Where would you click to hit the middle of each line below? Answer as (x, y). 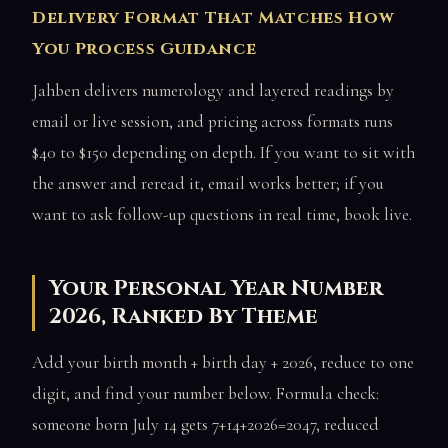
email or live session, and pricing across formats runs (212, 121)
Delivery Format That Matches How (213, 18)
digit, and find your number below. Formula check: (205, 393)
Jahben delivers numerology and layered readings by (213, 90)
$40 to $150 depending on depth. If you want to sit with (223, 152)
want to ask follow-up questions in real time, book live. (222, 214)
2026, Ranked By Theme (184, 316)
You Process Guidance (144, 49)
